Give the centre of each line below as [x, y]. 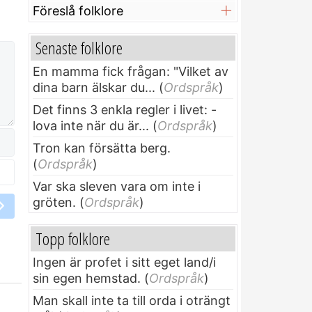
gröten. [54, 203]
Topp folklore [73, 239]
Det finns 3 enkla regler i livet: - [125, 110]
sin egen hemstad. [87, 279]
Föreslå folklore [78, 11]
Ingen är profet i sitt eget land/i [124, 263]
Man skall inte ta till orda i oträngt [132, 301]
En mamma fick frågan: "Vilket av [131, 72]
